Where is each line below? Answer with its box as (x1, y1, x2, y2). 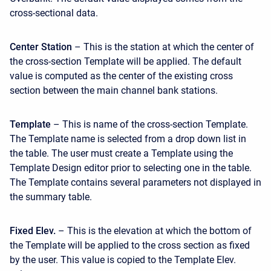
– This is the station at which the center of (72, 41, 254, 53)
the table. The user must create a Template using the (10, 148, 233, 160)
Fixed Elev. (10, 225, 56, 237)
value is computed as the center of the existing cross (10, 70, 233, 82)
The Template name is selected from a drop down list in (10, 133, 246, 145)
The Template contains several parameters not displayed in (10, 177, 261, 189)
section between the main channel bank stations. (10, 85, 218, 97)
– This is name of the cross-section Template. (51, 119, 248, 131)
